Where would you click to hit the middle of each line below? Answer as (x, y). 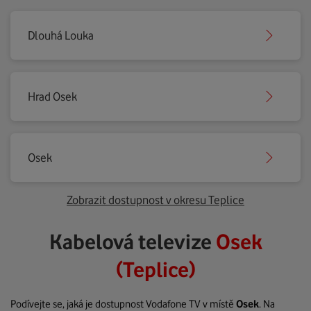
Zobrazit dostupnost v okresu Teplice (155, 200)
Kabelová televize (132, 242)
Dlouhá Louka (61, 35)
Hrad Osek (52, 96)
